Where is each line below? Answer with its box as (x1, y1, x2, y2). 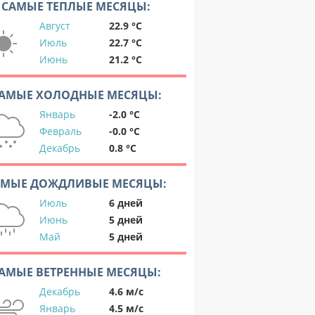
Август (39, 19, 70, 32)
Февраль (39, 124, 82, 138)
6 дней (109, 196, 143, 210)
